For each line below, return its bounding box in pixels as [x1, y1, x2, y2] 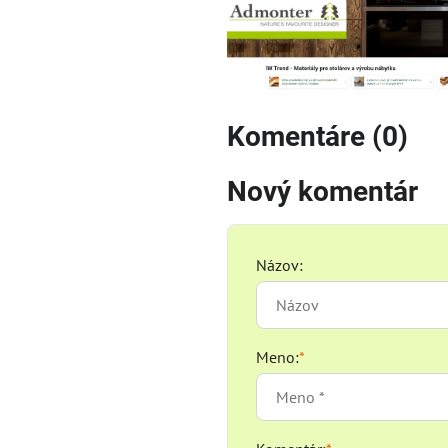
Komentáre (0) [226, 119, 408, 153]
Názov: [255, 254, 303, 275]
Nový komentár [226, 174, 418, 208]
